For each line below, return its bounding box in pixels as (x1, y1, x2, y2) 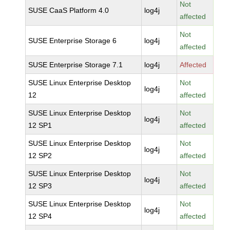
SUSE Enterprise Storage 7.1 (28, 61, 123, 69)
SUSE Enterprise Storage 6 (28, 36, 117, 45)
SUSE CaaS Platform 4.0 (28, 6, 109, 14)
